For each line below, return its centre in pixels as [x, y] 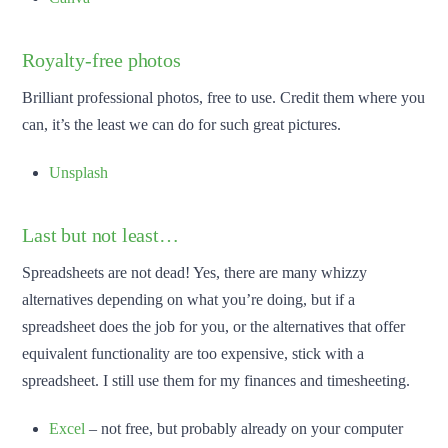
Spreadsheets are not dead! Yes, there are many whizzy [195, 272]
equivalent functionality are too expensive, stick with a [193, 353]
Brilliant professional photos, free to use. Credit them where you [224, 97]
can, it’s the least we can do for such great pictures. [182, 124]
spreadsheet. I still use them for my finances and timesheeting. [216, 380]
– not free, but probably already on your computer [243, 428]
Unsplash [78, 172]
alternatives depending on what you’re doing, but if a [189, 299]
